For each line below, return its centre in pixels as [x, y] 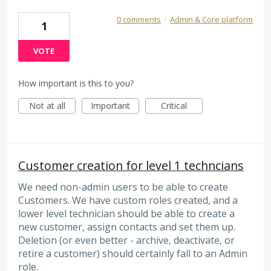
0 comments [139, 19]
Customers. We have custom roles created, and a [128, 200]
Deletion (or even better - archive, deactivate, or [126, 240]
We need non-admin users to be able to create [123, 187]
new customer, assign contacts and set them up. [127, 227]
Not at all [47, 105]
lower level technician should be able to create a [126, 213]
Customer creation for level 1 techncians [131, 165]
